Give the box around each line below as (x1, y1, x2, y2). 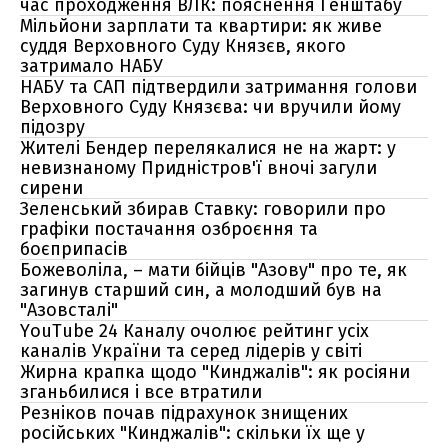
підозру (20, 116, 85, 138)
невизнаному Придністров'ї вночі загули (20, 157, 377, 179)
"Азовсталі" (20, 299, 118, 321)
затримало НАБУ (20, 55, 163, 77)
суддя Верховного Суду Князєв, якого (20, 35, 346, 57)
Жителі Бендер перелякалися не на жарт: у (20, 137, 396, 159)
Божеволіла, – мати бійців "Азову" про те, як (20, 259, 407, 281)
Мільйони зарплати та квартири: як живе (20, 15, 382, 37)
